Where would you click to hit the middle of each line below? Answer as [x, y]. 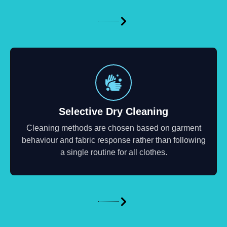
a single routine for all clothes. [113, 152]
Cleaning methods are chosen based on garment [113, 128]
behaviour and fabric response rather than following [113, 140]
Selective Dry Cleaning [113, 111]
